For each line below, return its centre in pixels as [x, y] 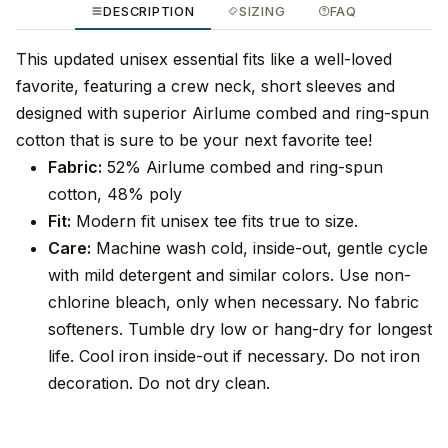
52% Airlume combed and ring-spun [242, 167]
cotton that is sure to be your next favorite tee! [194, 140]
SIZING [262, 12]
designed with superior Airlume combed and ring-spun [222, 113]
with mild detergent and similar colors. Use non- [229, 275]
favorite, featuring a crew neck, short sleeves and [205, 86]
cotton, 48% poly [115, 194]
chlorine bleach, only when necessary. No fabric [233, 302]
